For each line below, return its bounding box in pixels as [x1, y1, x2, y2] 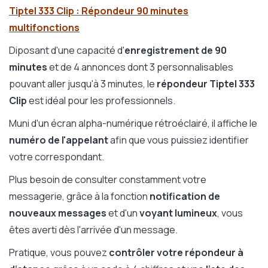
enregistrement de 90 [124, 44, 227, 57]
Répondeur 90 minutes [81, 4, 188, 18]
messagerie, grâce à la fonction [9, 190, 150, 203]
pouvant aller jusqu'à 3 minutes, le [9, 77, 157, 91]
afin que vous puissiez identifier [110, 133, 249, 147]
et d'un [106, 206, 139, 220]
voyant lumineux [139, 206, 217, 220]
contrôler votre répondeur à [109, 246, 243, 260]
